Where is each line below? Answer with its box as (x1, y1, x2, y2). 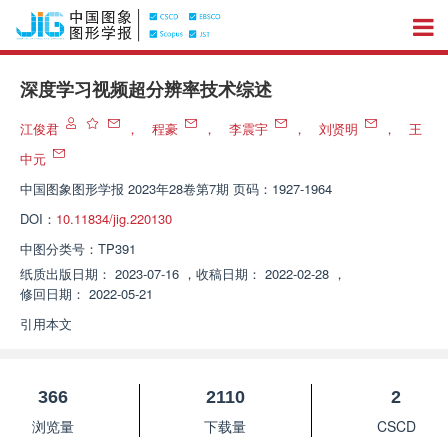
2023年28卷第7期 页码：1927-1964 (128, 179, 332, 198)
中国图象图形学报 (20, 179, 124, 198)
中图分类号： (20, 239, 98, 258)
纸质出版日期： (20, 264, 111, 283)
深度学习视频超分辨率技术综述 (20, 80, 272, 100)
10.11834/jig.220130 (56, 209, 172, 228)
